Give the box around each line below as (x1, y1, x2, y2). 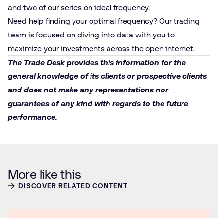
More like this (8, 166, 81, 182)
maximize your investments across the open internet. (8, 43, 195, 53)
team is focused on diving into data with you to (8, 30, 175, 39)
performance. (8, 112, 57, 122)
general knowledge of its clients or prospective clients (8, 71, 207, 81)
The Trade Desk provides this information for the (8, 57, 186, 67)
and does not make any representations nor (8, 85, 168, 94)
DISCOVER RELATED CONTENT (18, 182, 127, 190)
